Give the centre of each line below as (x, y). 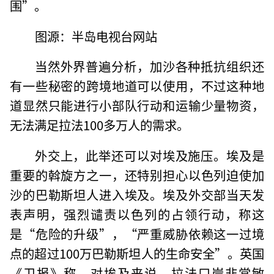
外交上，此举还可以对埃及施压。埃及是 (149, 156)
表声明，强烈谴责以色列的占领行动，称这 (137, 214)
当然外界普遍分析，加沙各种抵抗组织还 (149, 66)
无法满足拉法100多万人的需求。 (100, 125)
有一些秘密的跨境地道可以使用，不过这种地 (137, 86)
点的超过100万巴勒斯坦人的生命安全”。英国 (137, 254)
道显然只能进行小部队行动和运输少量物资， (137, 106)
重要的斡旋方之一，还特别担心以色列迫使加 (137, 175)
